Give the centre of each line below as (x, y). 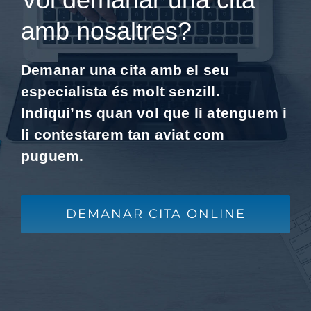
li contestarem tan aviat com (123, 135)
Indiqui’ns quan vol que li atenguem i (154, 113)
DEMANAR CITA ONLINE (155, 213)
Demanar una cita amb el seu (125, 70)
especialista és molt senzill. (120, 92)
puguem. (52, 156)
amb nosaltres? (106, 31)
